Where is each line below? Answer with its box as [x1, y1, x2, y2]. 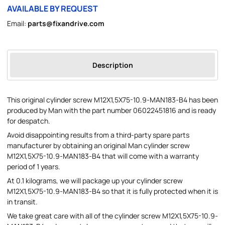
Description [92, 60, 133, 70]
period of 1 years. [7, 162, 60, 172]
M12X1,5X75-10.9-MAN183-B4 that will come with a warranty [7, 151, 199, 161]
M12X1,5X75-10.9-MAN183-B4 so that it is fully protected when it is [7, 186, 218, 196]
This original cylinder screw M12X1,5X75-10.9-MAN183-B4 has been [7, 95, 218, 105]
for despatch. [7, 116, 50, 126]
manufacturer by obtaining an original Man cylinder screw [7, 141, 190, 151]
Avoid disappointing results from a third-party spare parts [7, 130, 189, 140]
